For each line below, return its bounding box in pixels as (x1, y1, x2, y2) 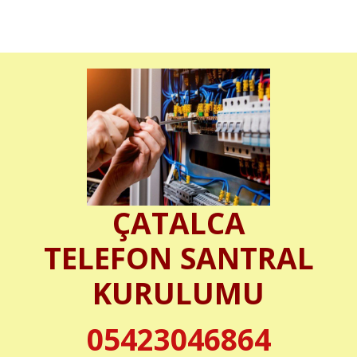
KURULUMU (92, 273, 265, 313)
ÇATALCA (112, 202, 245, 243)
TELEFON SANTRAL (43, 237, 314, 278)
